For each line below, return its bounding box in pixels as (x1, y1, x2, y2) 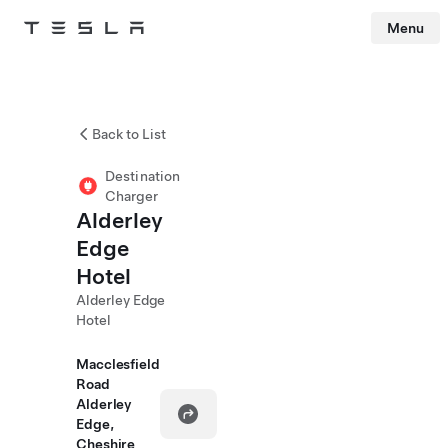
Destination (105, 168, 181, 184)
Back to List (92, 126, 166, 142)
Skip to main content (7, 48, 112, 62)
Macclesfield (76, 356, 160, 372)
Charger (105, 188, 158, 204)
